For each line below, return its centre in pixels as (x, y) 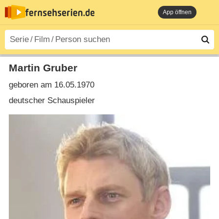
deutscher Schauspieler (52, 100)
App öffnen (177, 12)
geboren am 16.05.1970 (51, 85)
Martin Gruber (43, 68)
